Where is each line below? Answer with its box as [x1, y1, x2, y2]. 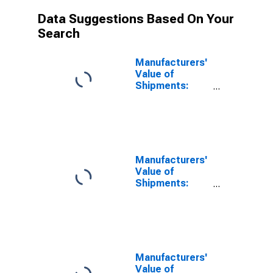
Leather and [135, 91, 191, 103]
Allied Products [135, 103, 207, 115]
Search [38, 26, 80, 41]
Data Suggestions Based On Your [38, 12, 234, 26]
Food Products [135, 189, 205, 200]
